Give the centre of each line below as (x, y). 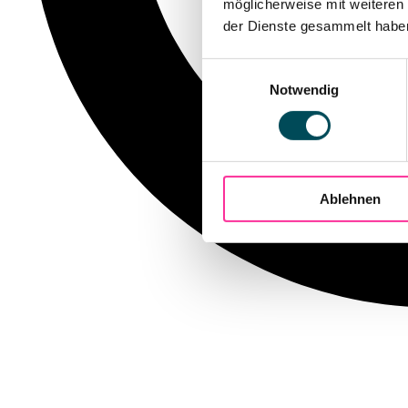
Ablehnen (350, 199)
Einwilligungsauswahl (265, 68)
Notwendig (304, 89)
